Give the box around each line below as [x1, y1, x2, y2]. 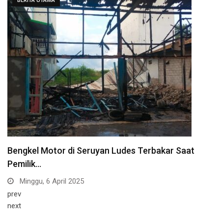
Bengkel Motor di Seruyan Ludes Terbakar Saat [7, 145, 194, 156]
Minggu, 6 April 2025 [18, 176, 84, 186]
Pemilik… [7, 158, 41, 169]
